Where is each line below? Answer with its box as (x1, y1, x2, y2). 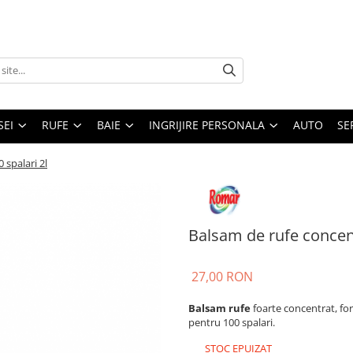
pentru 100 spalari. (188, 314, 275, 329)
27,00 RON (191, 267, 253, 285)
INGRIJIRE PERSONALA (149, 117, 265, 132)
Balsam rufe (188, 300, 251, 315)
